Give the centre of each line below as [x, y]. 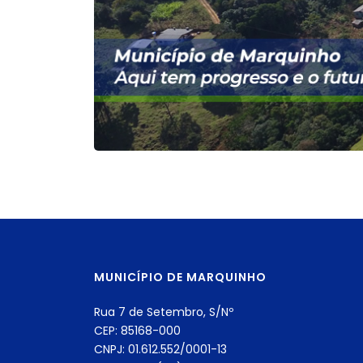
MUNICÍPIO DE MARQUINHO [180, 278]
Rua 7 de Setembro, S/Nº [164, 312]
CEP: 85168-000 [137, 331]
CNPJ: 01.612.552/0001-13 [160, 350]
